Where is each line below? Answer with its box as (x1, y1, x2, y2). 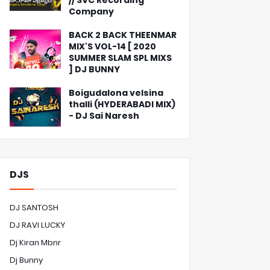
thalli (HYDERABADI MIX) (69, 98, 175, 110)
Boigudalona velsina (69, 87, 163, 99)
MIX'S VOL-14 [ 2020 (69, 40, 156, 52)
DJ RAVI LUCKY (10, 219, 65, 231)
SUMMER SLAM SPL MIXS (69, 52, 172, 64)
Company (69, 5, 114, 17)
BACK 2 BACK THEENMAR (69, 29, 177, 41)
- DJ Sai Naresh (69, 110, 139, 122)
